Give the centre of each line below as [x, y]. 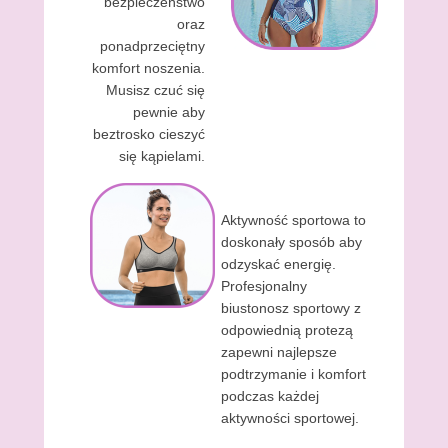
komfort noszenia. [148, 68]
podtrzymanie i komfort [293, 374]
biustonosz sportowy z [291, 308]
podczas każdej [270, 396]
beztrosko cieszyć [149, 134]
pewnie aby [169, 112]
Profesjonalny [264, 286]
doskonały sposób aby [291, 242]
